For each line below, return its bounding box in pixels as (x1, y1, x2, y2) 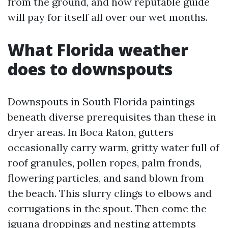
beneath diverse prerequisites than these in (8, 110, 216, 123)
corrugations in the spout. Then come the (8, 202, 207, 215)
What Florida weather (8, 39, 188, 61)
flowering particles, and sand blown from (8, 172, 204, 184)
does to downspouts (8, 58, 173, 80)
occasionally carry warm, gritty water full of (8, 141, 219, 154)
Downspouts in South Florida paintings (8, 95, 195, 108)
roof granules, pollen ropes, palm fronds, (8, 156, 202, 169)
